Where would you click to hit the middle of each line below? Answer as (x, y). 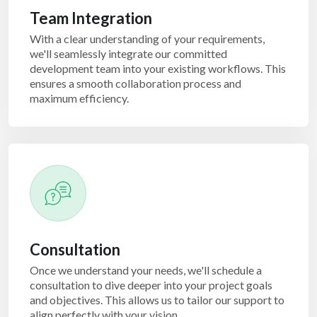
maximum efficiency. (79, 98)
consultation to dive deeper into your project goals (151, 285)
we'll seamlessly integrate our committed (128, 53)
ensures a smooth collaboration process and (136, 83)
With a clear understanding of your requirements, (147, 39)
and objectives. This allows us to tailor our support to (157, 300)
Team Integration (91, 18)
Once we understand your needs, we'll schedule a (146, 270)
